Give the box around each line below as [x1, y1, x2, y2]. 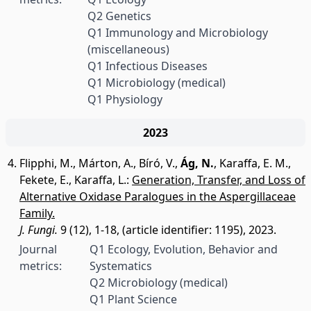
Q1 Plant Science [90, 292, 178, 307]
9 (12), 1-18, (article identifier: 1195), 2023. [58, 222, 276, 237]
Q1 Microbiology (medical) [87, 75, 226, 90]
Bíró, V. [139, 155, 175, 171]
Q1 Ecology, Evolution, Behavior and [90, 242, 278, 257]
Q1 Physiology [87, 92, 162, 107]
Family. [19, 205, 55, 221]
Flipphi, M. [19, 155, 73, 171]
